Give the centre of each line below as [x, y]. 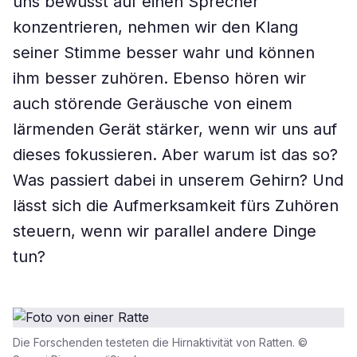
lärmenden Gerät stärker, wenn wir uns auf [175, 129]
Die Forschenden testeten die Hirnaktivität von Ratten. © [160, 342]
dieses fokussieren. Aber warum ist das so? [175, 155]
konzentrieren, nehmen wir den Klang [155, 27]
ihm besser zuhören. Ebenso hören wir [159, 78]
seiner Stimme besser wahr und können [164, 53]
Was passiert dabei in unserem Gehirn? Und [178, 180]
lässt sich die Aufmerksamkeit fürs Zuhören [176, 206]
